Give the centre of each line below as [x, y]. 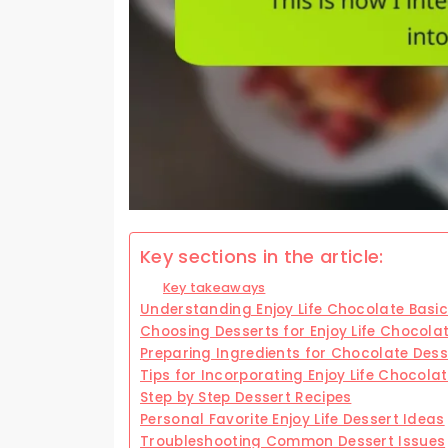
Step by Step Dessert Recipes [246, 398]
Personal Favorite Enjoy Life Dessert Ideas [292, 420]
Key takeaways [214, 288]
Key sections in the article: [262, 257]
